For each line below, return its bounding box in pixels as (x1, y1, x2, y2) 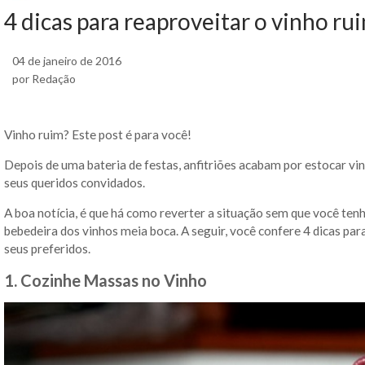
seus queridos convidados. (4, 174, 145, 190)
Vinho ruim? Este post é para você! (4, 126, 191, 142)
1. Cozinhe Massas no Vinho (4, 270, 207, 290)
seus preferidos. (4, 241, 90, 257)
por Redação (12, 71, 76, 86)
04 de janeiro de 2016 (12, 53, 121, 68)
